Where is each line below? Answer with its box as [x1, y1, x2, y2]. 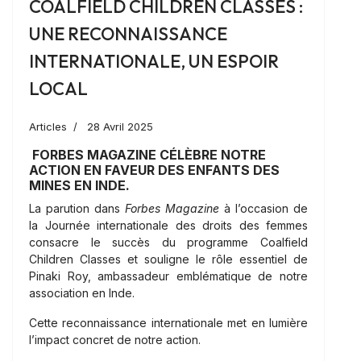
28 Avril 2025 [87, 120, 153, 134]
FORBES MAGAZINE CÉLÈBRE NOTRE [29, 147, 266, 164]
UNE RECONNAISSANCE [29, 23, 227, 46]
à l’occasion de [219, 201, 308, 216]
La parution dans [29, 201, 125, 216]
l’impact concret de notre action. [29, 333, 201, 347]
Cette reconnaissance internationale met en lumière [29, 316, 308, 330]
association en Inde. [29, 286, 135, 301]
